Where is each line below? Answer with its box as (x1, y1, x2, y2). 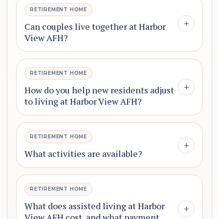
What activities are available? (24, 148, 142, 160)
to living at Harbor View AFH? (24, 95, 142, 108)
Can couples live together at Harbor (24, 21, 166, 33)
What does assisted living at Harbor (24, 200, 165, 212)
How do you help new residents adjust (24, 84, 174, 96)
